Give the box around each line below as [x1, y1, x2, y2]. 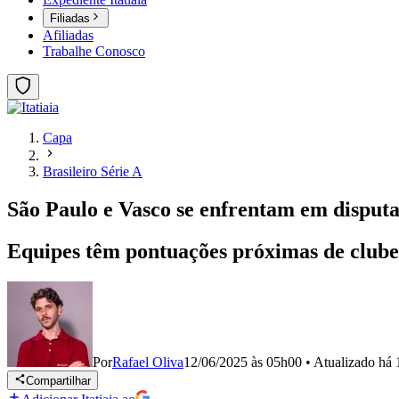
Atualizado [313, 354, 379, 370]
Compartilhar [26, 374, 92, 388]
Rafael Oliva [112, 354, 183, 370]
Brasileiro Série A [43, 164, 142, 180]
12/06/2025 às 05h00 [183, 354, 302, 370]
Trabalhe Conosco [43, 44, 145, 60]
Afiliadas [43, 28, 94, 44]
